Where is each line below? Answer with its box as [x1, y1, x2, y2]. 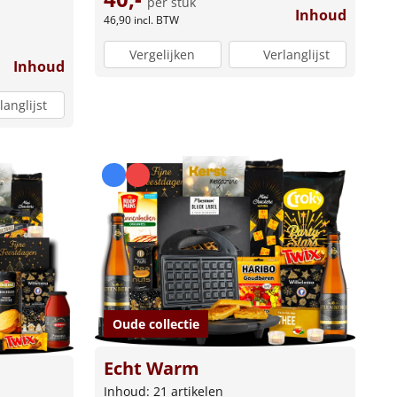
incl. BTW [133, 12, 179, 28]
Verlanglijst [262, 45, 330, 63]
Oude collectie [112, 315, 199, 332]
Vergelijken [129, 45, 196, 63]
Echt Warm [103, 355, 199, 380]
